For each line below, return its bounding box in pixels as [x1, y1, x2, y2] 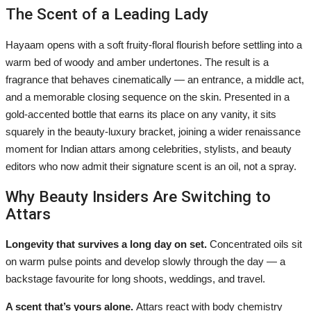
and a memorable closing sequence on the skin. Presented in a [6, 90, 289, 103]
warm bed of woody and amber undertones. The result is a [6, 56, 269, 68]
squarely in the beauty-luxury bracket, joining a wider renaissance [6, 125, 301, 137]
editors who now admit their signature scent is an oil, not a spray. [6, 160, 296, 172]
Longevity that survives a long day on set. [6, 238, 210, 251]
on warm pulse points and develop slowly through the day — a [6, 255, 285, 268]
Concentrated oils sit [210, 238, 302, 251]
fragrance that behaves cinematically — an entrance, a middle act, [6, 73, 304, 85]
